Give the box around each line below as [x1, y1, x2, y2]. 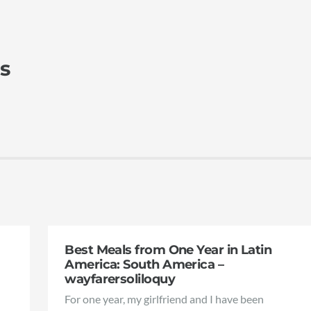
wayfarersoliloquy [65, 271, 175, 287]
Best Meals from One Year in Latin [65, 242, 272, 258]
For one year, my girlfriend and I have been [65, 292, 264, 305]
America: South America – [65, 256, 224, 273]
